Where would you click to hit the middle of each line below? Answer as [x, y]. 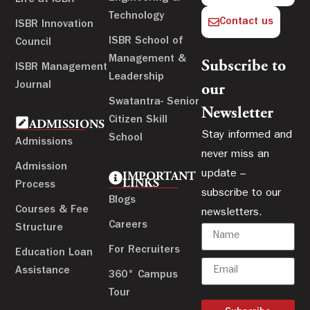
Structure [39, 228]
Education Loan [54, 253]
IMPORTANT [159, 177]
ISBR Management [62, 67]
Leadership [136, 77]
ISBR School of [146, 41]
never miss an [236, 155]
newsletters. [232, 213]
